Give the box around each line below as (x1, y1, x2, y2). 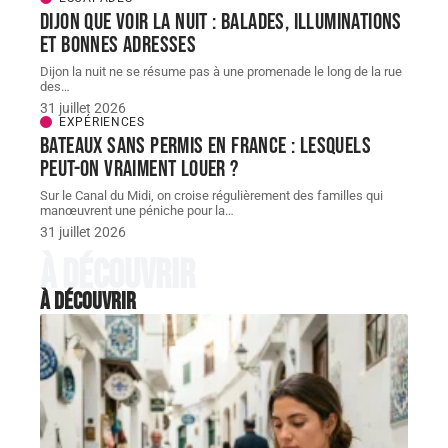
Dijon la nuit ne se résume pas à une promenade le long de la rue (40, 64, 402, 80)
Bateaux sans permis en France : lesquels (40, 132, 371, 161)
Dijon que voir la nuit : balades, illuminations (40, 8, 402, 37)
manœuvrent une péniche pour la (40, 203, 225, 219)
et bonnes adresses (40, 31, 197, 60)
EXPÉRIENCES (59, 115, 145, 130)
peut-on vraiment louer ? (40, 155, 239, 184)
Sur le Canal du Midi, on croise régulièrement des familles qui (40, 188, 383, 204)
